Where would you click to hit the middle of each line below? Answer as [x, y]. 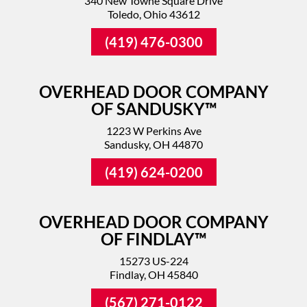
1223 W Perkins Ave [153, 131]
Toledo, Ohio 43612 [153, 14]
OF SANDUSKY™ [153, 109]
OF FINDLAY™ [153, 239]
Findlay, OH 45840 [153, 274]
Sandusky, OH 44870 [153, 144]
